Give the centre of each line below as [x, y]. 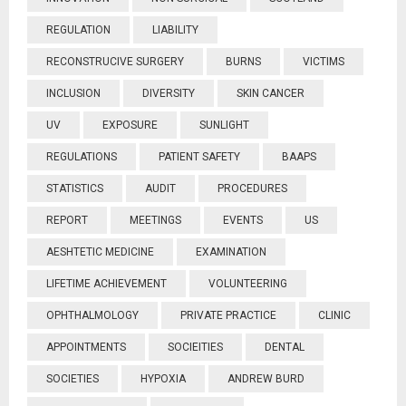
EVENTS [243, 220]
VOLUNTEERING [248, 284]
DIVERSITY [169, 93]
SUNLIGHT [224, 125]
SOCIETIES [72, 379]
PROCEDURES [252, 188]
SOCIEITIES [195, 347]
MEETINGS [155, 220]
